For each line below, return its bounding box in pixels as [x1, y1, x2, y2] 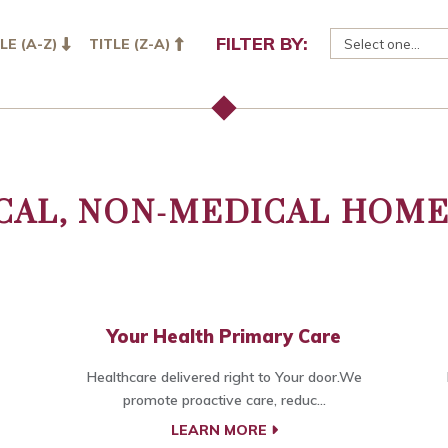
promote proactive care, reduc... [122, 391, 326, 410]
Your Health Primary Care [107, 325, 341, 349]
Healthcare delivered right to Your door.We [86, 368, 362, 387]
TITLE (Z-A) [88, 34, 175, 53]
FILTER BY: [215, 32, 308, 56]
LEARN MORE [170, 421, 271, 440]
